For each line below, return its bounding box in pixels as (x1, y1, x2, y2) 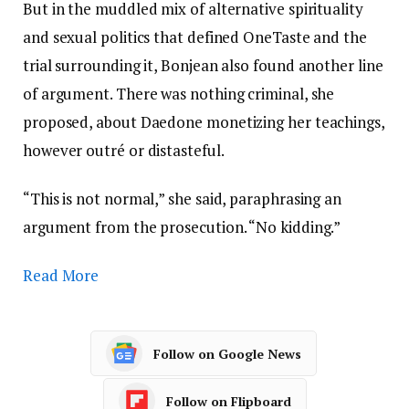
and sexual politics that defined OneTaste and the (23, 26, 367, 47)
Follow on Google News (153, 344, 301, 362)
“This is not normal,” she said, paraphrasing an (23, 188, 342, 210)
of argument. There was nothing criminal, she (23, 82, 335, 104)
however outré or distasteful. (23, 139, 225, 161)
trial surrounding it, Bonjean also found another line (23, 54, 383, 76)
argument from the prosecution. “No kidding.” (23, 216, 341, 238)
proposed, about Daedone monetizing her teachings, (23, 110, 384, 132)
